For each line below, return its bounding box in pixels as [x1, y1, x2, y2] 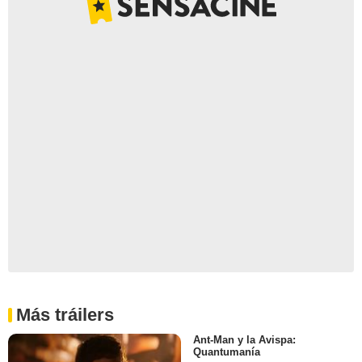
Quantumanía [193, 345, 260, 358]
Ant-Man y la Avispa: [193, 333, 296, 346]
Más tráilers [16, 304, 114, 325]
